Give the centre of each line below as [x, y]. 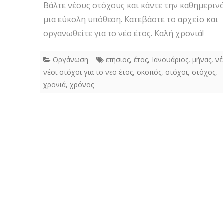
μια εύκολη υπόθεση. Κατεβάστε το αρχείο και [131, 19]
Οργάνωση [70, 59]
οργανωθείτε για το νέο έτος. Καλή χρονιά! [123, 33]
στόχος [203, 72]
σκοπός [149, 72]
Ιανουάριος [170, 59]
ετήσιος [118, 59]
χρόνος [82, 84]
